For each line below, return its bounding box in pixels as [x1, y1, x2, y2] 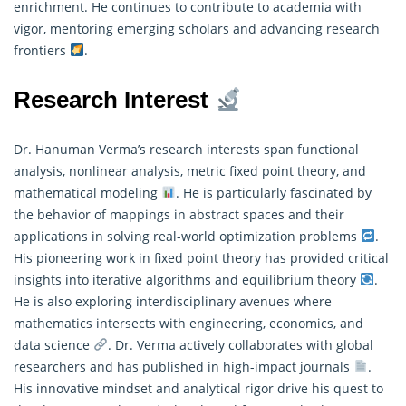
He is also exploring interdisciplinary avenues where [14, 292, 332, 310]
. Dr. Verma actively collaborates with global [107, 335, 373, 353]
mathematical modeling [14, 183, 161, 201]
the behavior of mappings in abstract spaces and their [14, 205, 344, 223]
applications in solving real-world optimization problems [14, 227, 361, 245]
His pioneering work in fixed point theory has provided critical [14, 248, 389, 266]
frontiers [14, 41, 70, 59]
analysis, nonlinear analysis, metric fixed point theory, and [14, 161, 366, 179]
